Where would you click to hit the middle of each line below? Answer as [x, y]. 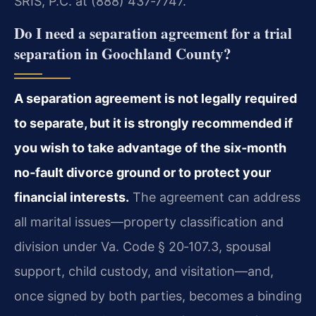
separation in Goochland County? [123, 54]
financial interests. [72, 197]
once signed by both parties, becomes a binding [158, 296]
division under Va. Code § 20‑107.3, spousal [142, 247]
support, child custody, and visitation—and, [144, 272]
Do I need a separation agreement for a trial [153, 34]
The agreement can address [215, 197]
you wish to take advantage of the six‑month [150, 148]
